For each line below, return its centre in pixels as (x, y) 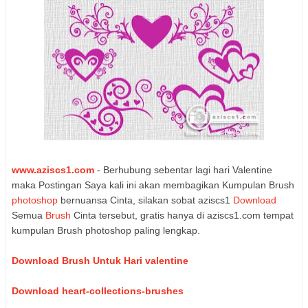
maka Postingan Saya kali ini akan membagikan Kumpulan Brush (153, 185)
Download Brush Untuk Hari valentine (100, 260)
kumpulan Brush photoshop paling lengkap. (106, 230)
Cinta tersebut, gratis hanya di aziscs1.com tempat (182, 215)
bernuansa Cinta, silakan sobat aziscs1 (145, 200)
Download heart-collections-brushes (98, 290)
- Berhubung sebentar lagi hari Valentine (183, 169)
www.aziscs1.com (53, 169)
